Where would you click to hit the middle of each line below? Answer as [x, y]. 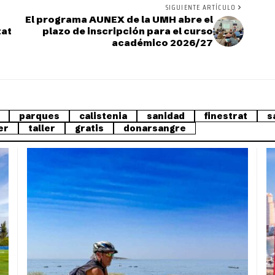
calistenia [103, 116]
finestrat [226, 116]
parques [39, 116]
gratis [89, 129]
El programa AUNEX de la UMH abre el [119, 20]
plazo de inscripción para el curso [128, 31]
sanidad [166, 116]
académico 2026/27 [163, 43]
